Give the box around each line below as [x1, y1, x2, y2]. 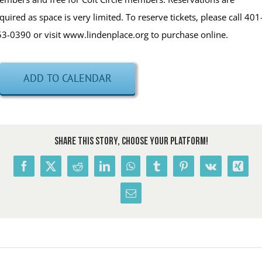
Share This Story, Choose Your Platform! [54, 136, 208, 147]
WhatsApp [130, 165, 175, 176]
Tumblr [156, 165, 187, 176]
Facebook [23, 165, 64, 176]
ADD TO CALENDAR [23, 71, 112, 85]
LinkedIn [104, 165, 143, 176]
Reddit [77, 165, 105, 176]
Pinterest [182, 165, 220, 176]
